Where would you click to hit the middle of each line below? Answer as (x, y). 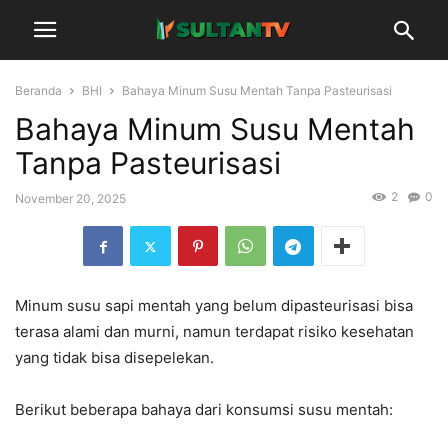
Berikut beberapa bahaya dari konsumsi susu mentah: (204, 410)
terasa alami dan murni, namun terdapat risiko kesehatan (214, 332)
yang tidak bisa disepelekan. (114, 358)
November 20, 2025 (70, 198)
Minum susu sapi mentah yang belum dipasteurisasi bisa (214, 306)
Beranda (38, 90)
